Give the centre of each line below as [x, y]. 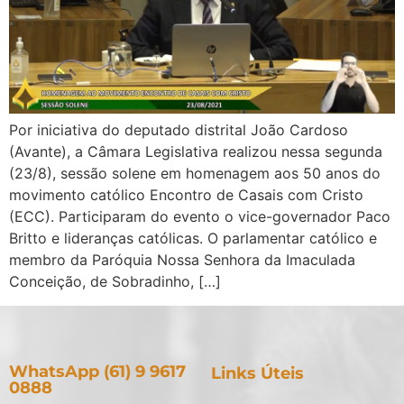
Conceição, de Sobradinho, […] [115, 282]
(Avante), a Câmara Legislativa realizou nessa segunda [196, 152]
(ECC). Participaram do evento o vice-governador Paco [200, 217]
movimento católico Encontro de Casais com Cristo [186, 195]
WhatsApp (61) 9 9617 [97, 371]
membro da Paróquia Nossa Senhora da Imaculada [182, 260]
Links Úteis [257, 373]
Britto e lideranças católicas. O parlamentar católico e [193, 239]
